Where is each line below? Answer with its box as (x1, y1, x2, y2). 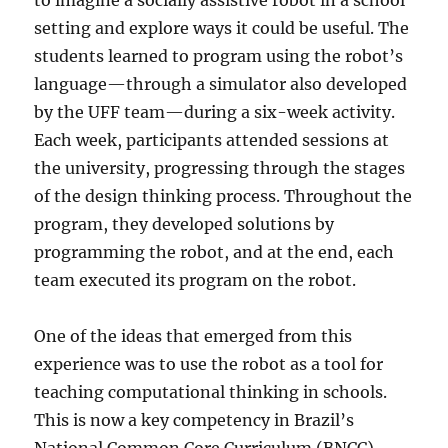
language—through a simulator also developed (34, 74, 408, 94)
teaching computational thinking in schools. (34, 382, 388, 402)
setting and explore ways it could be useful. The (34, 18, 410, 38)
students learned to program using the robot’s (34, 46, 404, 66)
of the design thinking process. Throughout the (34, 186, 413, 206)
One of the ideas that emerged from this (34, 326, 353, 346)
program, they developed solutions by (34, 214, 335, 234)
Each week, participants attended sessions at (34, 130, 390, 150)
